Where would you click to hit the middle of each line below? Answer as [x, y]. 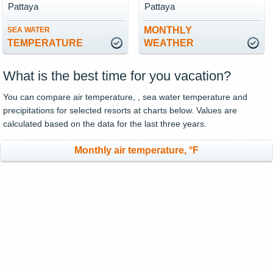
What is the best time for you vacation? [117, 76]
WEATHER [169, 43]
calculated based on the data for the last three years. [105, 124]
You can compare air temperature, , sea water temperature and [125, 97]
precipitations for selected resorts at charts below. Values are [120, 110]
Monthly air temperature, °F [136, 150]
